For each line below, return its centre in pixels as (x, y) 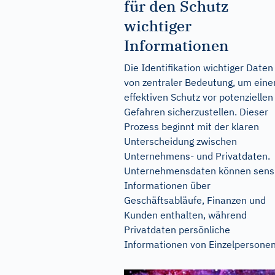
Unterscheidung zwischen (180, 141)
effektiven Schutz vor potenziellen (199, 97)
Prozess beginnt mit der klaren (192, 126)
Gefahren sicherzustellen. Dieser (196, 112)
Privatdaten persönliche (177, 230)
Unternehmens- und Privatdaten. (197, 156)
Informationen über (167, 185)
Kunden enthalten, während (185, 215)
